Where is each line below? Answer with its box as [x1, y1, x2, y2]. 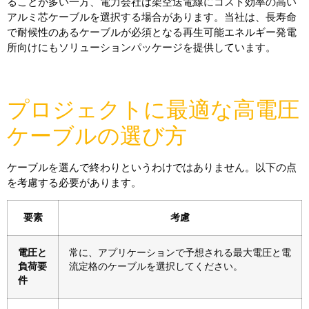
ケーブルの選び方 [7, 119, 187, 151]
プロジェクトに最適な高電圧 [7, 93, 299, 125]
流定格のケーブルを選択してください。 [69, 260, 243, 274]
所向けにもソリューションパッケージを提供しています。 [7, 39, 276, 54]
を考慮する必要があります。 [7, 175, 141, 190]
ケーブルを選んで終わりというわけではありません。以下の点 [7, 159, 297, 175]
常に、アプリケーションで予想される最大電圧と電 [69, 246, 291, 260]
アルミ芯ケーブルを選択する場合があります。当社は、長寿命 [7, 9, 297, 24]
